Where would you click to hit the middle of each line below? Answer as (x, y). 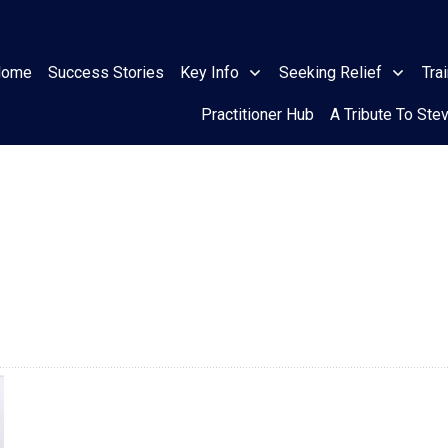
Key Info (209, 72)
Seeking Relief (330, 72)
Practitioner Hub (257, 114)
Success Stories (105, 72)
